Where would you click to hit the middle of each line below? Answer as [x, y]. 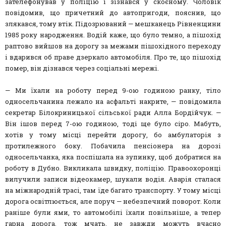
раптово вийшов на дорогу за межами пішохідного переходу [113, 46]
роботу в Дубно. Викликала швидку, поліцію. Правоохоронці [113, 168]
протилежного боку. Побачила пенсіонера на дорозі [113, 146]
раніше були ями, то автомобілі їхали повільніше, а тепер [113, 213]
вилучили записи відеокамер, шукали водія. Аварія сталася [113, 179]
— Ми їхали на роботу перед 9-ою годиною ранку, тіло [113, 91]
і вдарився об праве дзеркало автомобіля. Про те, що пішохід [113, 57]
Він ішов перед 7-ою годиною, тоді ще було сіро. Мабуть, [113, 124]
